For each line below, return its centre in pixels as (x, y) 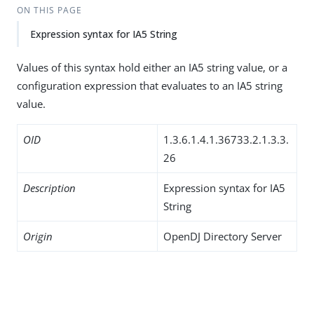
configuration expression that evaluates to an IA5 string (150, 86)
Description (49, 188)
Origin (38, 236)
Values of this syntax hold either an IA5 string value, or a (152, 67)
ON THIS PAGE (49, 10)
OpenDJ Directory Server (223, 236)
